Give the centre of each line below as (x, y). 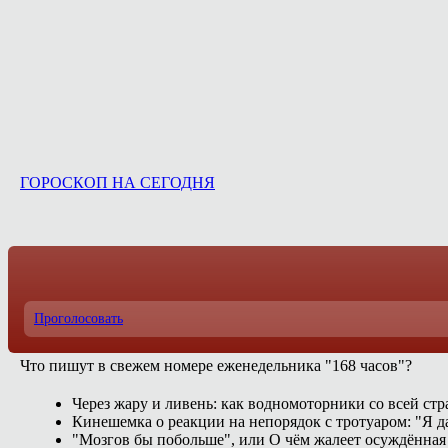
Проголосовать (78, 318)
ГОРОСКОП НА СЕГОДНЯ (117, 182)
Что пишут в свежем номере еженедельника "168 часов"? (216, 365)
